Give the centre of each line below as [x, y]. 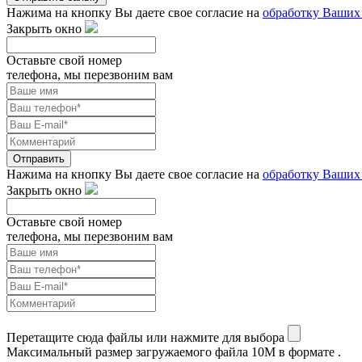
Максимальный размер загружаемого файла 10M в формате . [174, 351]
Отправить [39, 158]
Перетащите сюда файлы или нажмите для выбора [145, 337]
